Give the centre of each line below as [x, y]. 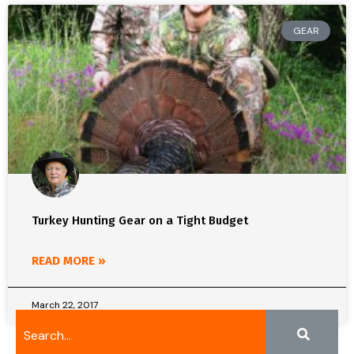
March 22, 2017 [65, 305]
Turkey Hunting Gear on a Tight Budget [140, 220]
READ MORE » [69, 261]
